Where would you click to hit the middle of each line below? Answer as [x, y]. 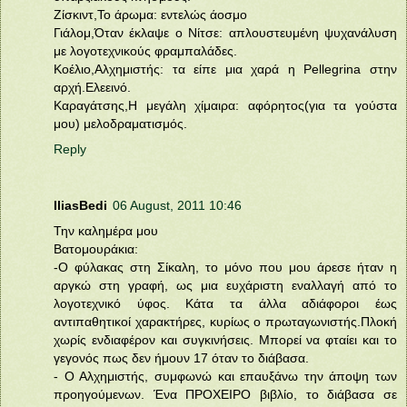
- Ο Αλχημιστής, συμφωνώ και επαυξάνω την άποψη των [225, 376]
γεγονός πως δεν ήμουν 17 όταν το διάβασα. [181, 357]
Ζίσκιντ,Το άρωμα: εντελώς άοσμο [150, 14]
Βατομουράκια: [96, 248]
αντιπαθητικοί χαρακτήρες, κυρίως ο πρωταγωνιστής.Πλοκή [225, 321]
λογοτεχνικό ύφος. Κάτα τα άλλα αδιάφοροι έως [225, 303]
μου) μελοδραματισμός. [120, 123]
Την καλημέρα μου [106, 230]
